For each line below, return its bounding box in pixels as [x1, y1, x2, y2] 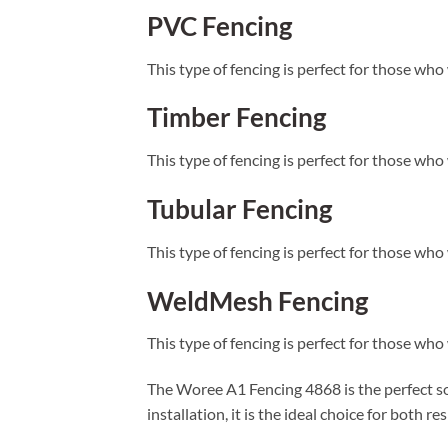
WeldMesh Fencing [147, 285, 368, 316]
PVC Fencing [147, 10, 292, 41]
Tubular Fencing [147, 194, 332, 225]
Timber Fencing [147, 102, 326, 133]
